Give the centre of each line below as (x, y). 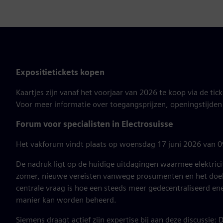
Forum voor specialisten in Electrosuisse (95, 124)
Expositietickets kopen (60, 73)
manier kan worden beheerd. (66, 200)
